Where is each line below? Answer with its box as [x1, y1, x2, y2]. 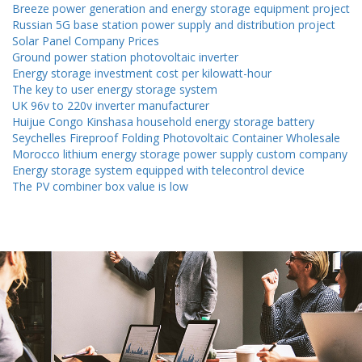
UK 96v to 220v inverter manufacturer [12, 97, 209, 113]
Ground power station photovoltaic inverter [12, 48, 238, 65]
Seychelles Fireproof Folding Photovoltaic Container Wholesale [12, 129, 340, 145]
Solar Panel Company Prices [12, 32, 159, 48]
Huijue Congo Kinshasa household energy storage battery [12, 113, 314, 129]
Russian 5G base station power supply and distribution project [12, 16, 335, 32]
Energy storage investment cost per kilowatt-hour [12, 65, 271, 81]
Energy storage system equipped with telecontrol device [12, 162, 305, 178]
